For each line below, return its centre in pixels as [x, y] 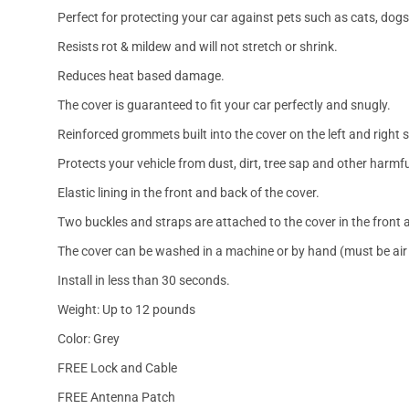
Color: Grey [89, 338]
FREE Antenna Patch [116, 397]
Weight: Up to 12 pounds [126, 309]
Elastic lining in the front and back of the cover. [189, 192]
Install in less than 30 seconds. [144, 280]
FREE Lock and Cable [117, 367]
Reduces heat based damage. [141, 75]
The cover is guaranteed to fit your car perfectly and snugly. [224, 105]
